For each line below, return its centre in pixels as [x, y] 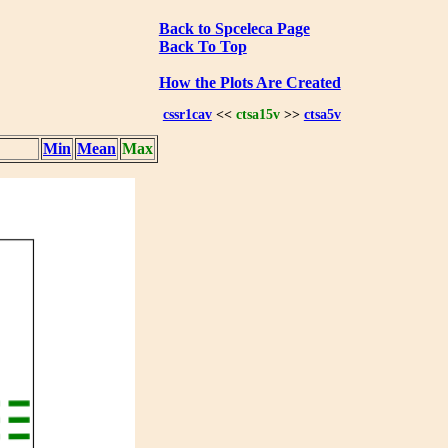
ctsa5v [322, 114]
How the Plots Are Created [249, 82]
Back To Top [202, 46]
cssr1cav [187, 114]
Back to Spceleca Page [234, 28]
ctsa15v [257, 114]
